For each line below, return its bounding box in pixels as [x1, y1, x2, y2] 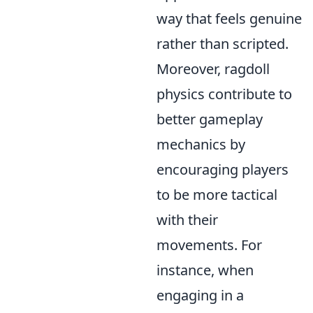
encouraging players [156, 160, 289, 180]
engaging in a [156, 286, 244, 305]
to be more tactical [156, 185, 277, 205]
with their [156, 210, 218, 230]
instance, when [156, 261, 254, 280]
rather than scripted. [156, 34, 289, 54]
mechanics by [156, 135, 245, 154]
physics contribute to [156, 85, 292, 104]
